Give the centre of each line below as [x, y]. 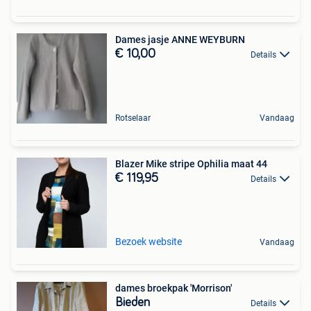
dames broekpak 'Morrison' [174, 288]
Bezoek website [149, 242]
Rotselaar [133, 118]
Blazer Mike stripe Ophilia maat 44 [191, 164]
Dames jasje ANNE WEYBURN [180, 40]
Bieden [133, 303]
